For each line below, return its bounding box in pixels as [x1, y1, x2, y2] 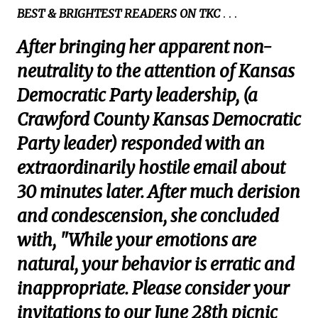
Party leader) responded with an [17, 133, 265, 155]
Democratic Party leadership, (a [17, 84, 258, 107]
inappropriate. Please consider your [17, 278, 290, 300]
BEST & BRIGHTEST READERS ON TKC [17, 6, 220, 21]
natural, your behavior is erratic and [17, 253, 295, 276]
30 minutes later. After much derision [17, 181, 300, 204]
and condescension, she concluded [17, 205, 279, 228]
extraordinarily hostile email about [17, 157, 285, 180]
